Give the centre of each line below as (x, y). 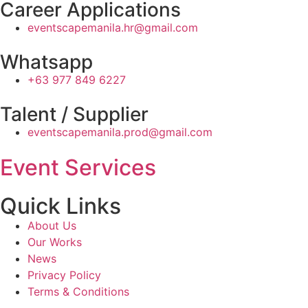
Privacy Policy (64, 275)
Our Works (55, 242)
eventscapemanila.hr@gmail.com (113, 27)
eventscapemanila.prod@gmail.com (120, 132)
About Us (52, 225)
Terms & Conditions (78, 291)
